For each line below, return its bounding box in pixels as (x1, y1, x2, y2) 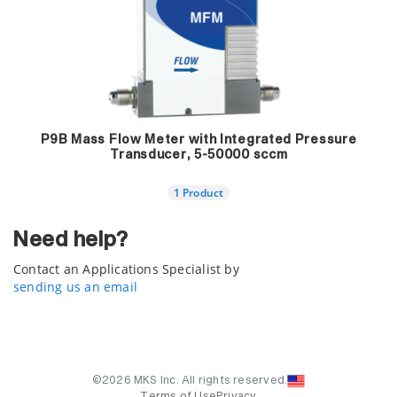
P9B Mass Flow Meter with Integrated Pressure (40, 134, 357, 146)
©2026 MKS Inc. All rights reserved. (91, 376, 288, 387)
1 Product (173, 184, 224, 199)
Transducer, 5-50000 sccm (109, 149, 288, 161)
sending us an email (13, 278, 137, 295)
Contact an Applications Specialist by (13, 261, 239, 277)
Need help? (13, 230, 128, 251)
